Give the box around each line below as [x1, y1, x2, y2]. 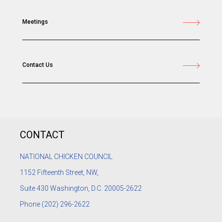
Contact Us [22, 61, 53, 68]
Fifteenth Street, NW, [37, 168, 100, 177]
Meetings [22, 18, 48, 25]
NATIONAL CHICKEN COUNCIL [20, 153, 114, 161]
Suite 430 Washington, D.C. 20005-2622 [20, 184, 142, 193]
